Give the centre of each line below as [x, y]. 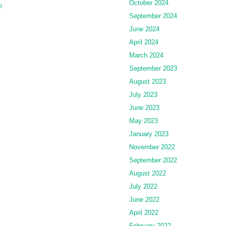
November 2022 [152, 147]
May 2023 [144, 121]
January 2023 [149, 134]
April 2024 [144, 42]
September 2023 [153, 68]
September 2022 [153, 160]
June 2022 [144, 199]
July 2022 [143, 186]
